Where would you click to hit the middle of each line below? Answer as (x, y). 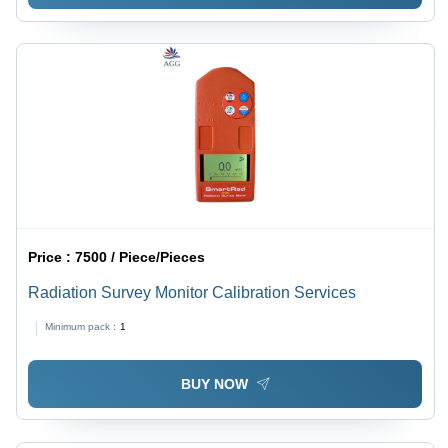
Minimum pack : (81, 327)
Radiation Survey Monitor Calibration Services (192, 293)
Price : (52, 257)
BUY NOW (214, 384)
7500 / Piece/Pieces (140, 257)
